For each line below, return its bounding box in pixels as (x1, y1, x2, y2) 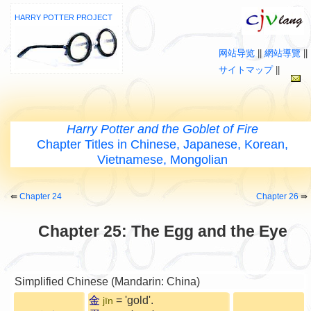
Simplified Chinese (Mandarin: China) (15, 275, 200, 287)
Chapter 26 (256, 192, 299, 201)
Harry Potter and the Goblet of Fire (67, 121, 258, 136)
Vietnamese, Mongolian (97, 152, 228, 167)
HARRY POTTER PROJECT (15, 13, 112, 22)
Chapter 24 (19, 192, 62, 201)
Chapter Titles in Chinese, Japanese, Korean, (37, 137, 288, 151)
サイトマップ (219, 65, 273, 75)
